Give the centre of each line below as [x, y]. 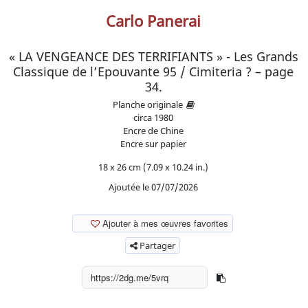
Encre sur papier [153, 143]
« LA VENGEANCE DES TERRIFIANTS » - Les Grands [153, 56]
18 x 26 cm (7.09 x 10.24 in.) [153, 167]
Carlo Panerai [153, 20]
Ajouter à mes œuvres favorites [165, 223]
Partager [156, 245]
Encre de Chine [153, 130]
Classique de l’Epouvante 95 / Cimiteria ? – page [153, 71]
